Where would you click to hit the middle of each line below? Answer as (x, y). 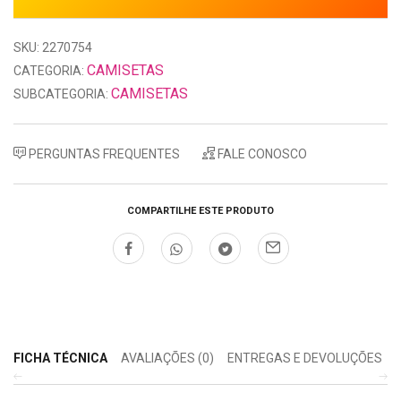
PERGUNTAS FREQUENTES (103, 154)
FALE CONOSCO (261, 154)
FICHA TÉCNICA (60, 358)
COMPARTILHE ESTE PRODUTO (200, 210)
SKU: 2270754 (53, 47)
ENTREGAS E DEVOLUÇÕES (305, 358)
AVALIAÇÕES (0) (167, 358)
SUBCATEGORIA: (61, 94)
